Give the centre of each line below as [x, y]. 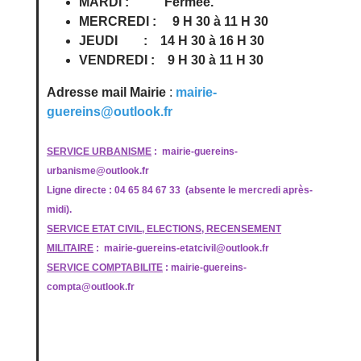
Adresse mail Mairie [106, 92]
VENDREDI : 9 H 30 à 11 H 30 [171, 60]
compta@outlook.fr [91, 287]
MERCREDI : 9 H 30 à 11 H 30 [174, 21]
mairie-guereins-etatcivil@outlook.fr [187, 248]
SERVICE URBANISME [99, 151]
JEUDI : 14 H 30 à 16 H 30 [172, 41]
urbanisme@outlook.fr [99, 171]
